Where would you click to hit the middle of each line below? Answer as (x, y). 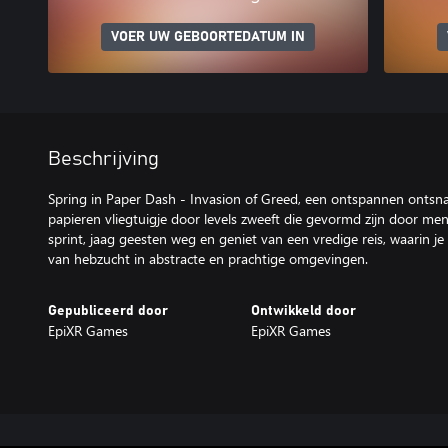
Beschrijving (103, 159)
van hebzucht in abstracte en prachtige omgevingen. (208, 258)
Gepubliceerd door (108, 311)
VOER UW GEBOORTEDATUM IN (208, 37)
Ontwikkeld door (303, 311)
